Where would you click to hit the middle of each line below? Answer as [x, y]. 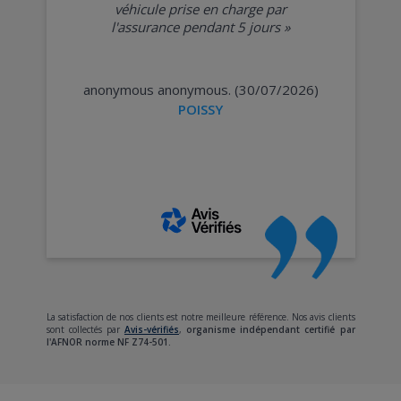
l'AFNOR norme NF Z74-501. [108, 342]
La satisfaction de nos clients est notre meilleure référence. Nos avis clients [200, 317]
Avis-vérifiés [151, 330]
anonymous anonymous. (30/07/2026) [200, 89]
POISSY [200, 109]
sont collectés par [85, 330]
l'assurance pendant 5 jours [196, 26]
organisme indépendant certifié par [271, 330]
